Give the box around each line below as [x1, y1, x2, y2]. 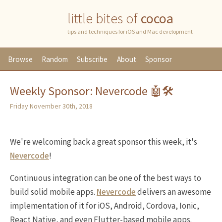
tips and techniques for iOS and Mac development [67, 28, 193, 35]
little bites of [67, 9, 141, 27]
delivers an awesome [136, 186, 211, 197]
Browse [8, 55, 33, 64]
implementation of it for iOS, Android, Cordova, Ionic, [10, 200, 199, 211]
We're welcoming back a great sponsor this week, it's [10, 136, 197, 147]
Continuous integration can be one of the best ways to [10, 172, 201, 183]
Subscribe [77, 55, 108, 64]
